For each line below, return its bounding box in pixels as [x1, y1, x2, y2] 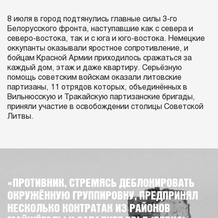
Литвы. [7, 112, 34, 120]
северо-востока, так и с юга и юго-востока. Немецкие [7, 35, 205, 42]
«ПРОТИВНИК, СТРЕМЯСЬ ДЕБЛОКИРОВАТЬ [7, 177, 195, 189]
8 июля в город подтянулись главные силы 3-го [7, 15, 177, 23]
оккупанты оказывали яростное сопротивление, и [7, 44, 188, 52]
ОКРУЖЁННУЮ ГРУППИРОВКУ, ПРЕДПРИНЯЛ [7, 189, 198, 201]
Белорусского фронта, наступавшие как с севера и [7, 25, 193, 33]
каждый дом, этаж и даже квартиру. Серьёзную [7, 64, 182, 72]
